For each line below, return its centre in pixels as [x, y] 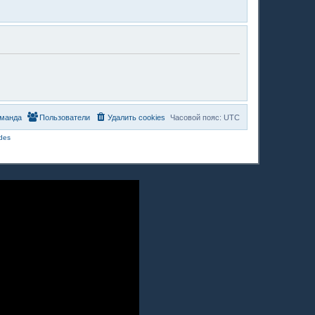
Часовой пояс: [197, 117]
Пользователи [65, 117]
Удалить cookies [136, 117]
